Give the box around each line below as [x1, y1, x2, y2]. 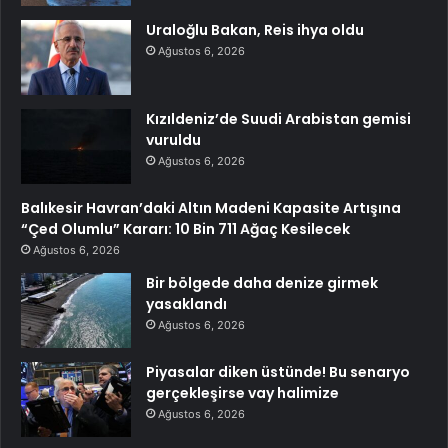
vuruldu [146, 130, 201, 151]
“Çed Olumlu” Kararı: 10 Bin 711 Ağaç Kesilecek [21, 219, 350, 240]
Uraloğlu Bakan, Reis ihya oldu [146, 20, 364, 41]
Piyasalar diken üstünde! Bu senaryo [146, 362, 410, 383]
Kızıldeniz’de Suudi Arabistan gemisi [146, 109, 411, 130]
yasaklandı [146, 294, 227, 315]
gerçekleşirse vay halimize [146, 383, 339, 404]
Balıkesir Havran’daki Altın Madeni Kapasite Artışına [21, 198, 401, 219]
